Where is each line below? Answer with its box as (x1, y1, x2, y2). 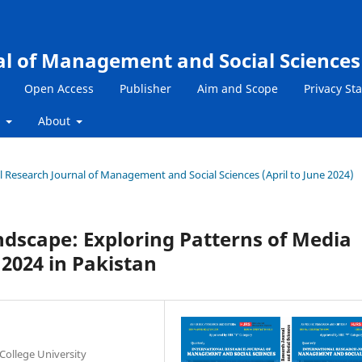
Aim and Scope (197, 80, 278, 96)
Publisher (120, 80, 171, 96)
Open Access (24, 80, 94, 96)
